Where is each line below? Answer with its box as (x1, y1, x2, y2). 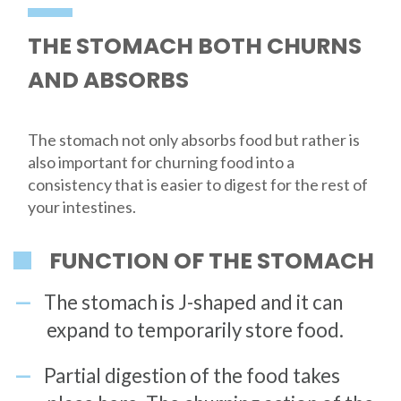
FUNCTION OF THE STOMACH (48, 245, 374, 277)
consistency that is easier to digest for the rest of (27, 174, 368, 194)
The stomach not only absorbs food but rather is (27, 129, 360, 149)
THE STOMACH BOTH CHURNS (27, 30, 362, 62)
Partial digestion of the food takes (43, 363, 340, 388)
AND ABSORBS (27, 64, 189, 96)
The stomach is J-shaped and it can (43, 290, 343, 315)
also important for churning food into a (27, 151, 294, 172)
